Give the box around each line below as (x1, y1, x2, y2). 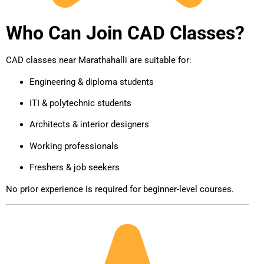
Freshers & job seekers (29, 162, 120, 173)
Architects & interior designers (29, 119, 149, 130)
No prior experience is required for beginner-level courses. (6, 183, 234, 194)
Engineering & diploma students (29, 76, 154, 87)
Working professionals (29, 140, 118, 151)
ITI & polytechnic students (29, 98, 131, 109)
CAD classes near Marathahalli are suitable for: (6, 55, 192, 66)
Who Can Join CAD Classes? (6, 22, 245, 45)
